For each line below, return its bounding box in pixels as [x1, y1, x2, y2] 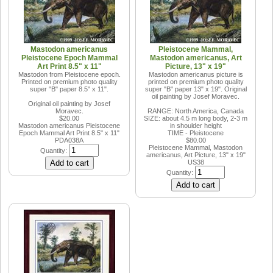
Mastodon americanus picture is [148, 70, 243, 78]
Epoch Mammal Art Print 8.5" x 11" [19, 129, 120, 136]
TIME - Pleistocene [168, 129, 224, 136]
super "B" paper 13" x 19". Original [144, 85, 247, 93]
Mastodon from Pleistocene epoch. [18, 70, 121, 78]
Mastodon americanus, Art [149, 53, 242, 62]
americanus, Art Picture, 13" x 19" [146, 151, 246, 158]
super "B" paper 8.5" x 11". [30, 85, 109, 93]
